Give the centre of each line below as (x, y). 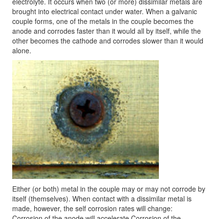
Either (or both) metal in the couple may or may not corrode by (109, 189)
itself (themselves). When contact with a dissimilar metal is (102, 199)
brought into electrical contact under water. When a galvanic (105, 11)
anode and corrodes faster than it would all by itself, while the (107, 31)
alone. (22, 50)
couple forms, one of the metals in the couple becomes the (103, 21)
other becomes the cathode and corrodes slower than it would (108, 41)
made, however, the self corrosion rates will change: (92, 208)
